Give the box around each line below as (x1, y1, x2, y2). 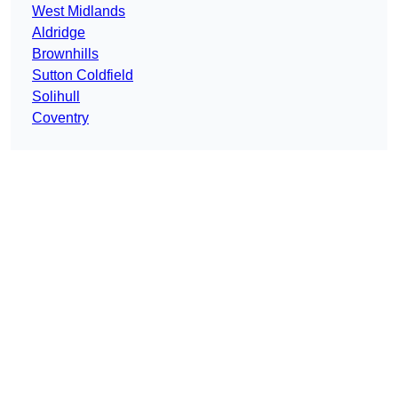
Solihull (32, 89, 80, 105)
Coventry (32, 110, 89, 126)
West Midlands (32, 4, 125, 20)
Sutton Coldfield (32, 68, 133, 84)
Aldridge (32, 25, 85, 41)
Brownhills (32, 46, 99, 62)
